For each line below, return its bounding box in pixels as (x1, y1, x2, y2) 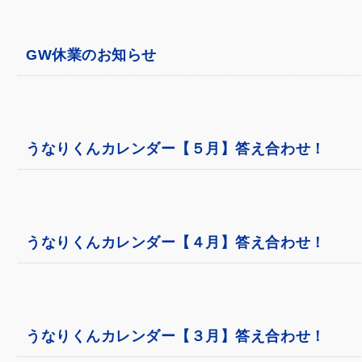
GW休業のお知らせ (26, 46, 157, 63)
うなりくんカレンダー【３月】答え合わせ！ (26, 327, 326, 344)
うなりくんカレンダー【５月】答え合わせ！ (26, 140, 326, 157)
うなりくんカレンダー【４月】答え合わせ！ (26, 234, 326, 250)
